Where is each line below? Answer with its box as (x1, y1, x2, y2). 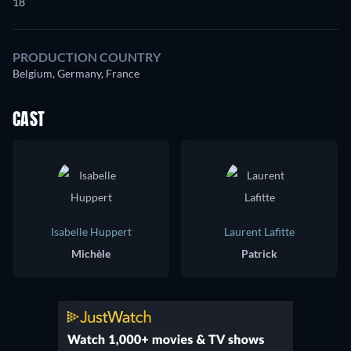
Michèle (71, 247, 110, 260)
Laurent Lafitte (224, 225, 295, 238)
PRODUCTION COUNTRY (13, 49, 161, 64)
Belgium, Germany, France (13, 67, 139, 80)
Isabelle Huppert (50, 225, 132, 238)
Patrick (241, 247, 277, 260)
